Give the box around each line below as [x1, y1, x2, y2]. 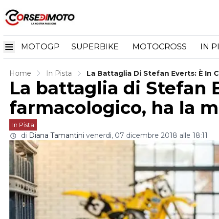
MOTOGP [21, 42, 60, 51]
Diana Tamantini [29, 131, 84, 140]
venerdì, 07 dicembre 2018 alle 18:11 [86, 131, 208, 140]
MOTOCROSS [132, 42, 189, 51]
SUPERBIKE [71, 42, 121, 51]
